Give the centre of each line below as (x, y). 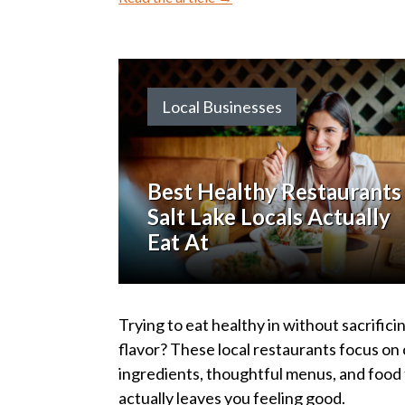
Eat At (179, 242)
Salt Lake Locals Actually (269, 217)
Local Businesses (222, 107)
